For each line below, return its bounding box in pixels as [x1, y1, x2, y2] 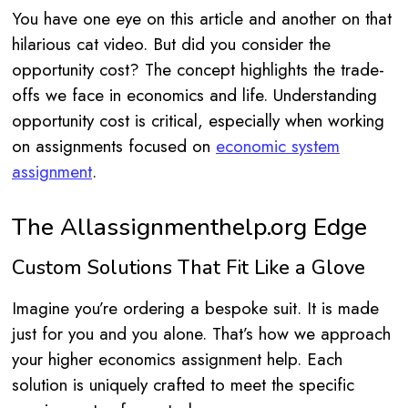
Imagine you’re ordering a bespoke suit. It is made [12, 296, 379, 321]
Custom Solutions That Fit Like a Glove [12, 254, 365, 282]
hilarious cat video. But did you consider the [12, 32, 331, 57]
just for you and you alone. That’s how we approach [12, 321, 391, 347]
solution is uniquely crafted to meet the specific [12, 372, 354, 398]
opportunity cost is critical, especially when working [12, 108, 384, 134]
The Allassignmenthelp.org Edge [12, 211, 367, 244]
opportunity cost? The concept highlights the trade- [12, 57, 384, 83]
